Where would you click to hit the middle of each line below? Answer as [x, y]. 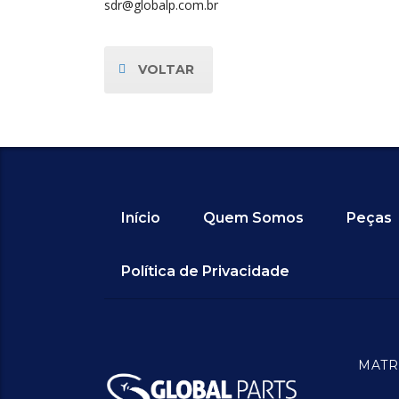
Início [141, 218]
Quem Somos [253, 218]
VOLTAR [166, 69]
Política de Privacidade [205, 271]
